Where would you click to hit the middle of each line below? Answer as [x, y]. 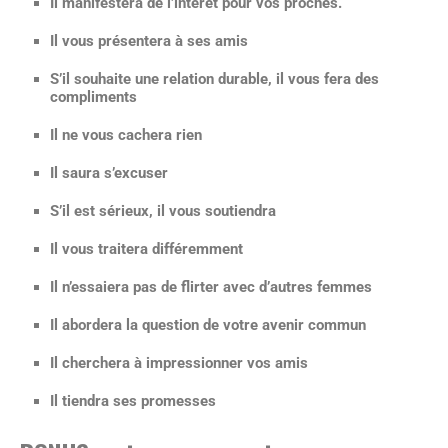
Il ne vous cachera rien [126, 135]
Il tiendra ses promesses [133, 401]
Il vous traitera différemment [146, 249]
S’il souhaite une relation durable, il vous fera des [214, 79]
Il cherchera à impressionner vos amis [179, 363]
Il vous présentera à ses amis [149, 41]
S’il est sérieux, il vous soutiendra [163, 211]
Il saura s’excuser [109, 173]
